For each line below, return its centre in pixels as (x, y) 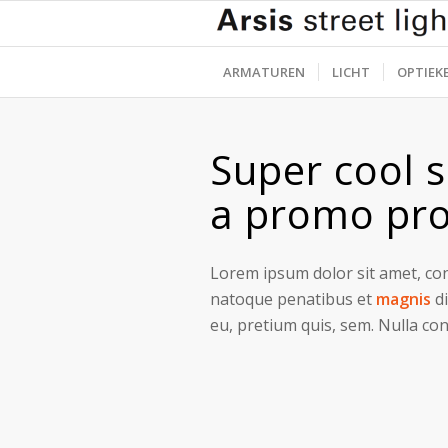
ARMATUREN (264, 72)
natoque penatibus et (293, 298)
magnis (403, 298)
